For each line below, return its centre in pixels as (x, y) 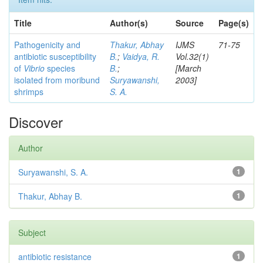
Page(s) (234, 23)
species (60, 68)
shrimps (29, 92)
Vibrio (34, 68)
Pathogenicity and (47, 45)
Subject (32, 232)
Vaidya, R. (141, 56)
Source (190, 23)
